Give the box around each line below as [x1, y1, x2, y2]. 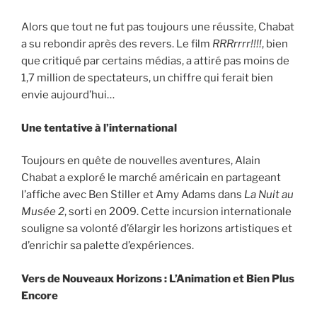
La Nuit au [244, 188, 294, 202]
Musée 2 [21, 205, 64, 219]
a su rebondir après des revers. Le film [21, 38, 212, 51]
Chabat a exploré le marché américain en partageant [21, 171, 281, 185]
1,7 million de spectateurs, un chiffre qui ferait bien [21, 71, 273, 85]
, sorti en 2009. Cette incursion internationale [64, 205, 292, 219]
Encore [21, 289, 58, 302]
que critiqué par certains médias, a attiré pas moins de [21, 54, 289, 68]
